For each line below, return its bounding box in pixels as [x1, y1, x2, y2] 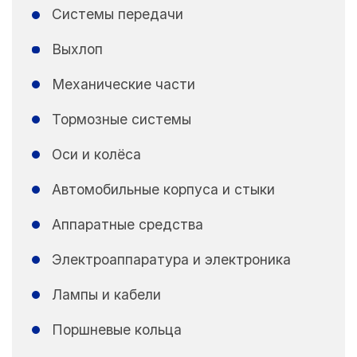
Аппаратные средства [51, 215, 203, 233]
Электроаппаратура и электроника [51, 250, 291, 268]
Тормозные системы [51, 111, 191, 128]
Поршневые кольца [51, 320, 182, 338]
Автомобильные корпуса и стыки [51, 180, 275, 198]
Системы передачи [51, 6, 183, 23]
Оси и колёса [51, 146, 141, 163]
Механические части [51, 76, 195, 93]
